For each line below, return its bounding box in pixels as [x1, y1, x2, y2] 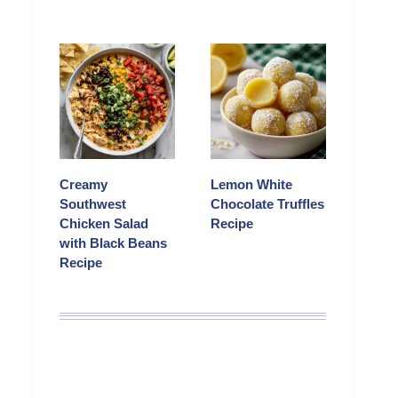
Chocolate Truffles [211, 196, 324, 212]
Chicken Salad [60, 216, 148, 232]
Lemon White [211, 177, 292, 193]
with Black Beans [60, 235, 167, 251]
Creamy [60, 177, 107, 193]
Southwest [60, 196, 126, 212]
